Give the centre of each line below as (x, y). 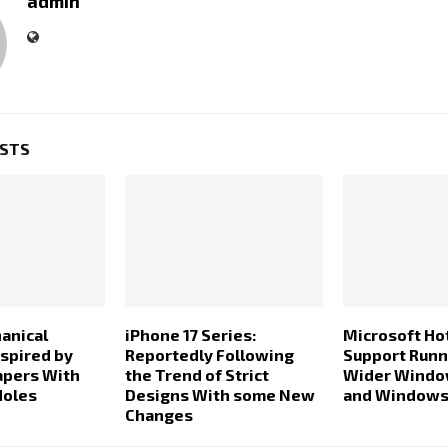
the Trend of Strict (196, 375)
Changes (158, 415)
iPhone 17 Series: (190, 335)
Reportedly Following (209, 355)
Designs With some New (219, 395)
